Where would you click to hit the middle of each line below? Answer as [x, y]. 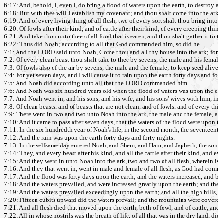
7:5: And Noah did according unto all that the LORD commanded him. [96, 83]
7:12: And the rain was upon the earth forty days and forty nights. [89, 138]
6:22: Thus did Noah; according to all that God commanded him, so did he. [102, 44]
